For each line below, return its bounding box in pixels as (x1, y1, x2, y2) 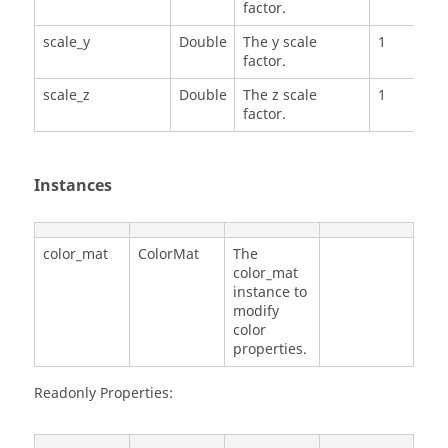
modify (232, 300, 279, 322)
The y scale (242, 32, 317, 54)
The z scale (242, 85, 317, 107)
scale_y (42, 32, 90, 54)
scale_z (42, 85, 90, 107)
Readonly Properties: (34, 382, 173, 404)
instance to (232, 281, 307, 303)
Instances (34, 174, 112, 199)
